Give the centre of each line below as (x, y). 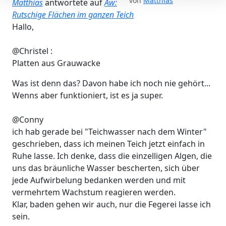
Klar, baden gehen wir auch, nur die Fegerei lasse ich (111, 204)
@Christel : (32, 51)
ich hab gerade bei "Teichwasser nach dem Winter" (109, 131)
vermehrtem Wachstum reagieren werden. (94, 192)
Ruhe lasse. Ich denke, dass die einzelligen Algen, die (112, 156)
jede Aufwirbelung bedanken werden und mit (99, 180)
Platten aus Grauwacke (56, 63)
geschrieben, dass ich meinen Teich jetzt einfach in (108, 144)
